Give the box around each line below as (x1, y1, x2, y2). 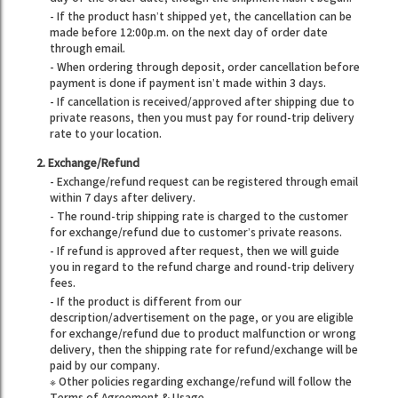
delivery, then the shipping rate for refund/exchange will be (50, 344, 359, 357)
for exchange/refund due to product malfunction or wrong (50, 328, 357, 341)
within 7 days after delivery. (50, 192, 196, 205)
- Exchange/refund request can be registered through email (50, 176, 359, 189)
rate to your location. (50, 128, 163, 141)
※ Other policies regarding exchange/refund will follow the (50, 376, 353, 389)
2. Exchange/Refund (36, 157, 140, 171)
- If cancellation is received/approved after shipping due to (50, 96, 355, 109)
